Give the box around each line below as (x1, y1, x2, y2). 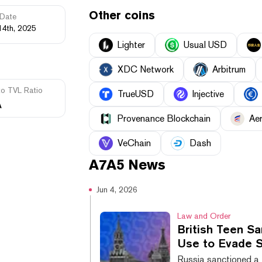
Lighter (118, 39, 145, 51)
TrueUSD (118, 88, 154, 100)
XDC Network (118, 64, 174, 75)
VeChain (118, 137, 151, 149)
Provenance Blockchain (118, 113, 211, 125)
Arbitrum (212, 64, 246, 75)
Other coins (89, 8, 155, 23)
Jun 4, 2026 (96, 185, 137, 195)
